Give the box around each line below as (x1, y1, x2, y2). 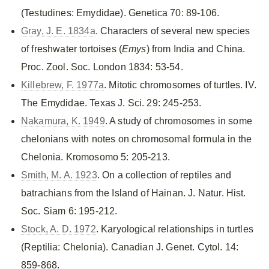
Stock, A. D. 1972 (21, 224, 96, 234)
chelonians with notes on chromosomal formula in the (21, 134, 252, 144)
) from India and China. (146, 44, 246, 54)
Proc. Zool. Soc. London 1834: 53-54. (21, 62, 183, 72)
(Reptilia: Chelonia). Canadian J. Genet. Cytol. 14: (21, 242, 239, 252)
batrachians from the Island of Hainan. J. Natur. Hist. (21, 188, 246, 198)
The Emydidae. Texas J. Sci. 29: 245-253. (21, 98, 202, 108)
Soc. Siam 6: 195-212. (21, 206, 118, 216)
